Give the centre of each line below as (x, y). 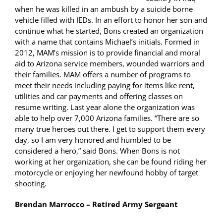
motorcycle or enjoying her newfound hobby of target (107, 173)
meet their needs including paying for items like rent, (105, 85)
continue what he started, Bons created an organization (109, 31)
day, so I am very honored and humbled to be (93, 140)
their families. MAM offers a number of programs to (103, 75)
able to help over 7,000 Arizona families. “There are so (107, 118)
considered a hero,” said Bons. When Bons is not (97, 151)
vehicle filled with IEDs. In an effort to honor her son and (111, 20)
